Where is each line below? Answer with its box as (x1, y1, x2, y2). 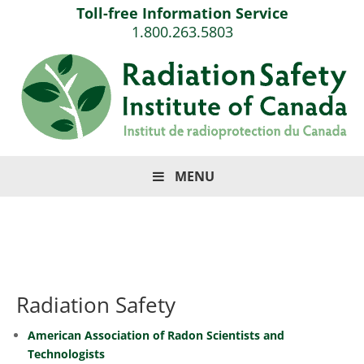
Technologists (28, 346, 105, 362)
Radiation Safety (16, 290, 175, 319)
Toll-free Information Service (76, 3, 288, 23)
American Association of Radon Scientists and (28, 327, 284, 343)
